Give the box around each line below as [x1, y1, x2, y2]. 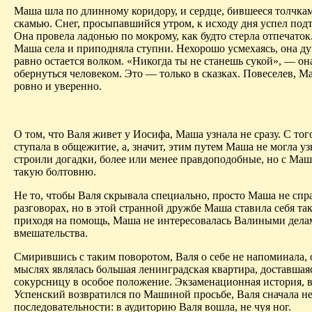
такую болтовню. [14, 166, 96, 178]
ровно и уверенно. [14, 79, 102, 92]
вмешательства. [14, 227, 88, 240]
